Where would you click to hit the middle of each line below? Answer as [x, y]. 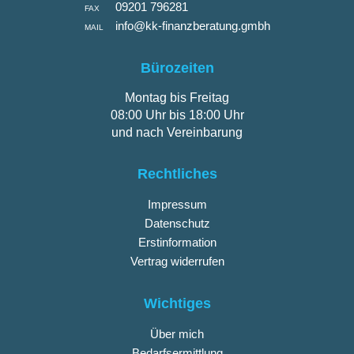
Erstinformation [177, 242]
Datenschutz [177, 223]
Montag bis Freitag [177, 97]
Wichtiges [177, 303]
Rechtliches [177, 173]
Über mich [177, 333]
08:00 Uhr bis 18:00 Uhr [177, 115]
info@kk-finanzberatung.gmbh [192, 25]
